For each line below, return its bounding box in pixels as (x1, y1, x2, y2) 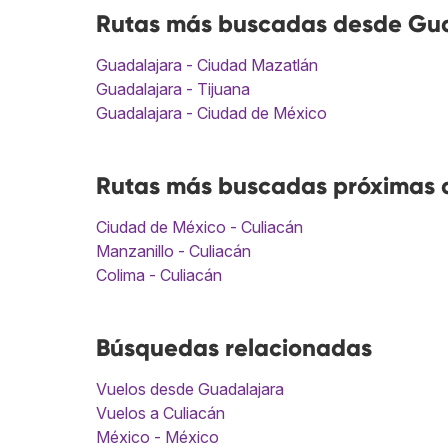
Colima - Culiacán (96, 265, 222, 286)
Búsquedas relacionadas (96, 333, 372, 363)
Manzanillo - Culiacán (96, 241, 251, 262)
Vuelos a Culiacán (96, 403, 225, 424)
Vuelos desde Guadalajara (96, 379, 284, 400)
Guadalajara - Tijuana (96, 79, 250, 100)
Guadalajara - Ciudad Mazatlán (96, 55, 318, 76)
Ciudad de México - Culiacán (96, 217, 303, 238)
